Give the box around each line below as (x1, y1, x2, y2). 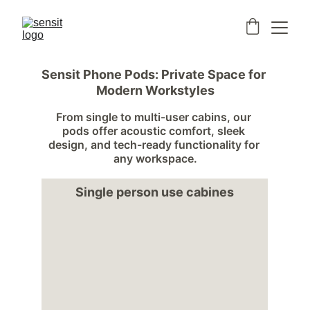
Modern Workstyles (95, 83, 215, 98)
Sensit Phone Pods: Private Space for (42, 67, 268, 82)
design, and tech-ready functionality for (48, 138, 262, 152)
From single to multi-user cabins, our (56, 110, 254, 124)
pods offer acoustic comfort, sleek (62, 124, 248, 138)
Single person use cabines (75, 185, 235, 199)
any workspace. (113, 152, 197, 165)
